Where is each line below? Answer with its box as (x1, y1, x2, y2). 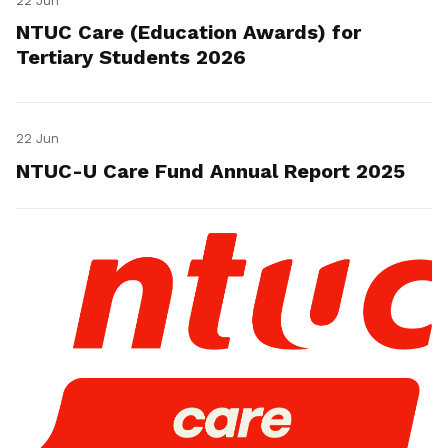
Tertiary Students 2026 (16, 45, 246, 70)
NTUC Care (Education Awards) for (16, 20, 361, 45)
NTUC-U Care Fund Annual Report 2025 (16, 159, 405, 184)
